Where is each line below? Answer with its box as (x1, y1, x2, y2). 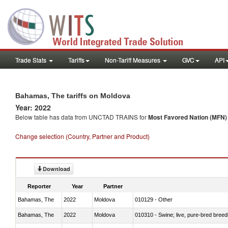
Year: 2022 (15, 102, 51, 112)
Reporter (27, 183, 51, 189)
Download (43, 165, 70, 173)
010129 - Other (135, 196, 173, 203)
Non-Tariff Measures (105, 55, 162, 64)
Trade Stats (15, 55, 48, 64)
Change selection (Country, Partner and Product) (15, 132, 150, 140)
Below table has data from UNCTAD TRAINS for (15, 112, 148, 121)
